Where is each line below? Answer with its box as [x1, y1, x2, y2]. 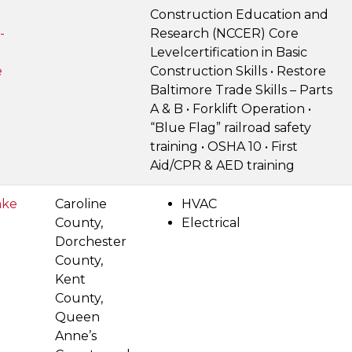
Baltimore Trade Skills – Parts [150, 82, 332, 97]
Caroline [55, 196, 107, 211]
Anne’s [55, 328, 97, 343]
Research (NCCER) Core [150, 26, 299, 41]
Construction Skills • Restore [150, 64, 326, 79]
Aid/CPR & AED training [150, 158, 295, 173]
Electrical [181, 215, 240, 230]
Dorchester [55, 234, 126, 249]
